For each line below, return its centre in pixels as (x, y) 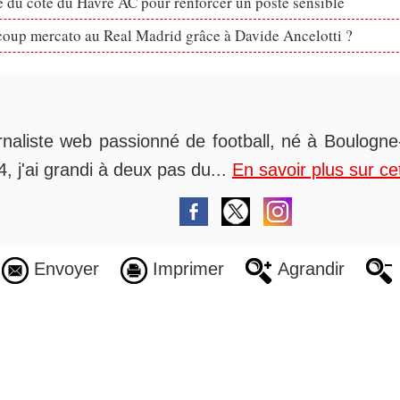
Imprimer (185, 269)
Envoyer (63, 269)
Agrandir (308, 269)
